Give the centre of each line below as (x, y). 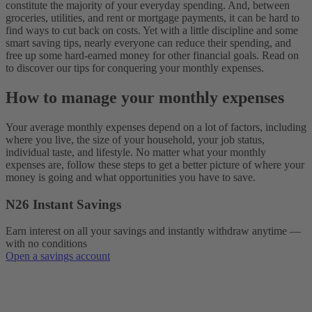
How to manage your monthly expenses (147, 98)
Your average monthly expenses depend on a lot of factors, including (156, 127)
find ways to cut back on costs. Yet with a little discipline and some (152, 31)
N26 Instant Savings (63, 204)
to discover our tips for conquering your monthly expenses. (135, 68)
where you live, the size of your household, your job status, (135, 139)
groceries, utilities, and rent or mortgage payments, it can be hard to (153, 18)
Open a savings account (58, 256)
